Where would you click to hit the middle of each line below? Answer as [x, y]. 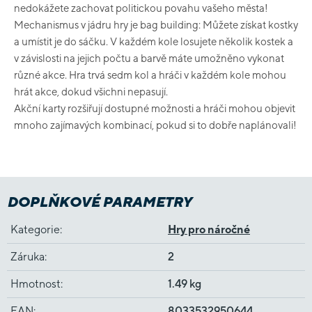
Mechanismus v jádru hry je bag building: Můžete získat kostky [156, 25]
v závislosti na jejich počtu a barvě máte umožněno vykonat [149, 58]
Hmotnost [36, 284]
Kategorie [35, 229]
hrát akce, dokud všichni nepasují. [91, 92]
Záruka [28, 257]
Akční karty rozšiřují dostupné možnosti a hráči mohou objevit [155, 108]
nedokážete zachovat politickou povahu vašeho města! [141, 8]
